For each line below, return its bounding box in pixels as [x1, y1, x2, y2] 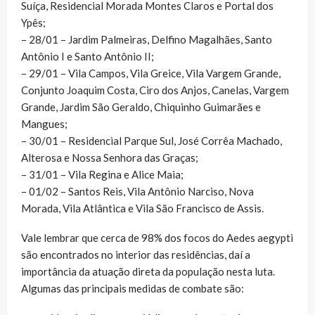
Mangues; [21, 117, 67, 130]
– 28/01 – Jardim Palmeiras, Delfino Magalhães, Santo [21, 32, 272, 46]
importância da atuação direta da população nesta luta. [21, 264, 275, 278]
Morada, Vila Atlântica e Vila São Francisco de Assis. [21, 201, 264, 214]
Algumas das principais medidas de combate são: [21, 281, 244, 295]
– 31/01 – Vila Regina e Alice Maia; [21, 167, 184, 181]
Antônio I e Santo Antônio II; [21, 49, 154, 63]
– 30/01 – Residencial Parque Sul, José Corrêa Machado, [21, 134, 282, 147]
